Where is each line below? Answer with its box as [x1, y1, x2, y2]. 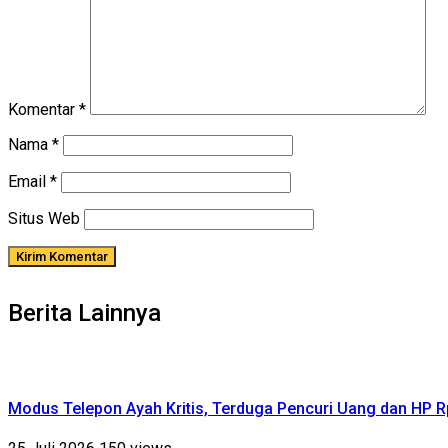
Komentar [8, 99, 79, 119]
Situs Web [8, 208, 80, 228]
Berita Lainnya [8, 298, 161, 327]
